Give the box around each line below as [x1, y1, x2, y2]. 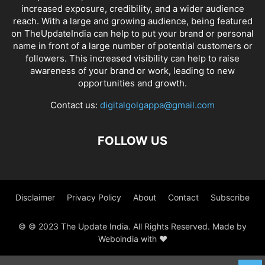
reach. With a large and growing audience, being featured [12, 15, 253, 27]
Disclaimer [15, 192, 55, 202]
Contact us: [50, 99, 100, 111]
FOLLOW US [98, 134, 167, 148]
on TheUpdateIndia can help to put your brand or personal [11, 28, 254, 39]
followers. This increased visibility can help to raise [25, 53, 240, 64]
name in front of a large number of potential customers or [12, 40, 253, 51]
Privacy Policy [67, 192, 121, 202]
